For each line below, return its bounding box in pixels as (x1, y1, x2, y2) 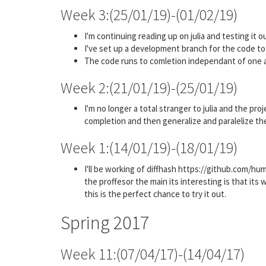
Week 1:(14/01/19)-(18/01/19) (61, 138, 237, 157)
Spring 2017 (61, 210, 149, 235)
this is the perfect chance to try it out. (84, 188, 226, 199)
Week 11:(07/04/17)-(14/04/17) (61, 243, 245, 264)
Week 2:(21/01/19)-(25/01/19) (61, 77, 237, 97)
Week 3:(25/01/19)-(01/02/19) (61, 5, 237, 24)
